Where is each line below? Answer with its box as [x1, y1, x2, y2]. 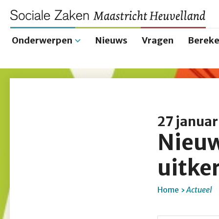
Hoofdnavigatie [8, 59, 120, 78]
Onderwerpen [12, 35, 72, 46]
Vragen [141, 35, 174, 46]
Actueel [186, 184, 212, 195]
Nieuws [95, 35, 128, 46]
